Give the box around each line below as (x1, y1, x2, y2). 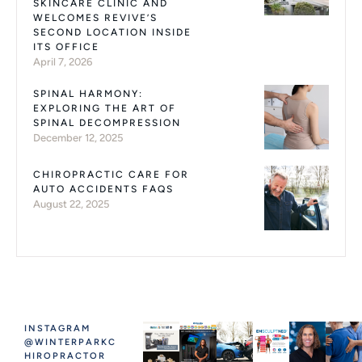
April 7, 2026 (33, 56, 92, 68)
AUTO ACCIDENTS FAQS (33, 183, 174, 195)
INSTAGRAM (24, 323, 90, 334)
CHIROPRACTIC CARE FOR (33, 169, 189, 180)
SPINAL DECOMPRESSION (33, 117, 181, 128)
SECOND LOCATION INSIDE (33, 27, 192, 38)
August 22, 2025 (33, 198, 109, 210)
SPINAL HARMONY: (33, 88, 143, 99)
